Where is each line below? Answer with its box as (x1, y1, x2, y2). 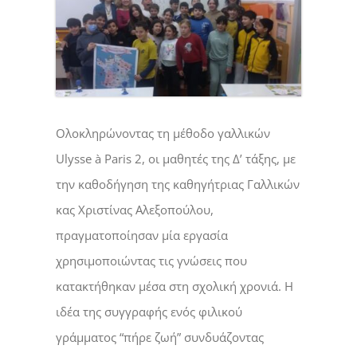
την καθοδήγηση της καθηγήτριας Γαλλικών (55, 176, 300, 193)
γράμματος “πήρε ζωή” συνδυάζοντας (55, 329, 264, 346)
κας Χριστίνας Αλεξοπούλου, (55, 202, 214, 218)
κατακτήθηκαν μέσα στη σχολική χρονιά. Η (55, 278, 293, 295)
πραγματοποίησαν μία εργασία (55, 227, 228, 244)
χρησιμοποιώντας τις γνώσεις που (55, 253, 247, 269)
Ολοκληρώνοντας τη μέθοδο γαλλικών (55, 125, 270, 142)
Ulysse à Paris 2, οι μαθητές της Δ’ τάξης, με (55, 151, 296, 167)
